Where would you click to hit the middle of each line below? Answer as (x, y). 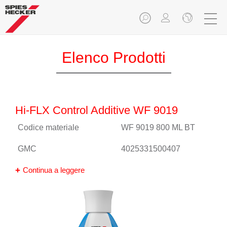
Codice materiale (48, 127)
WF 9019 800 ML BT (158, 127)
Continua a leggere (54, 170)
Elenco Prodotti (113, 58)
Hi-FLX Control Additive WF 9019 (97, 110)
